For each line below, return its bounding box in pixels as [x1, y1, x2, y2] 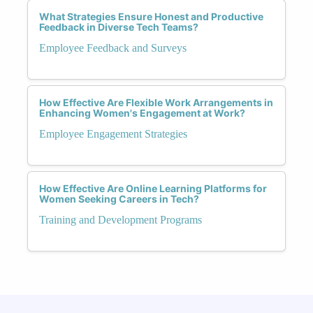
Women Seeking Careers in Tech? [39, 192, 199, 205]
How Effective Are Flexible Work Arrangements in [39, 96, 273, 108]
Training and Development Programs [39, 213, 202, 226]
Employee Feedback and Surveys [39, 41, 187, 54]
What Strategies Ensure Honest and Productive [39, 10, 263, 22]
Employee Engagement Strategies [39, 127, 187, 140]
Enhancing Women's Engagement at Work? [39, 106, 245, 119]
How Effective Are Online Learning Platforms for [39, 182, 267, 194]
